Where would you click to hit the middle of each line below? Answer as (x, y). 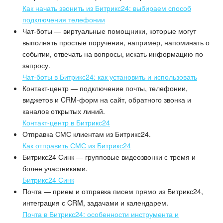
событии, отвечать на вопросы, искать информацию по (113, 54)
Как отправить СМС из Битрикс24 (77, 146)
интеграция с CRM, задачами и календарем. (95, 203)
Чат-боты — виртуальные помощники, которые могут (109, 31)
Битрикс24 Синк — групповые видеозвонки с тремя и (109, 157)
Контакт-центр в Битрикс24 (66, 123)
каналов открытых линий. (64, 111)
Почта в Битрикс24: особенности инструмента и (101, 214)
